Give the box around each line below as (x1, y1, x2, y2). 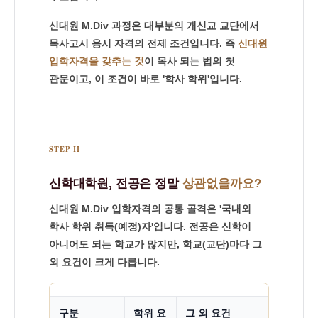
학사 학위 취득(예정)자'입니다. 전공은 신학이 (49, 221, 251, 232)
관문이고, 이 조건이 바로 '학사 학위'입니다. (49, 73, 242, 84)
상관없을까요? (182, 177, 261, 190)
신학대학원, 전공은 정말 (49, 177, 182, 190)
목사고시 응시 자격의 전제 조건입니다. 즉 (49, 38, 238, 49)
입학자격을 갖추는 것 (49, 55, 144, 67)
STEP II (49, 143, 81, 155)
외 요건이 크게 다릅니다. (49, 256, 160, 268)
